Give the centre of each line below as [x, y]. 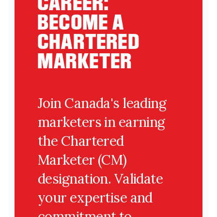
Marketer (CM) [82, 160]
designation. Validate [101, 179]
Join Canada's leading [102, 103]
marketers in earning [101, 122]
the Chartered [81, 141]
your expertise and [95, 198]
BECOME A [81, 22]
